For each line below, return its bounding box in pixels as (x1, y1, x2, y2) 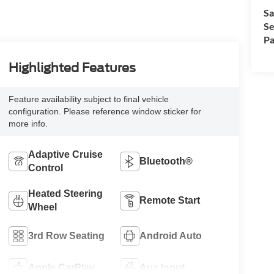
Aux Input (139, 262, 185, 273)
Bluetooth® (139, 155, 193, 166)
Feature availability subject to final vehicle (8, 94, 169, 104)
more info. (8, 118, 48, 128)
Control (28, 162, 63, 173)
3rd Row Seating (28, 230, 105, 241)
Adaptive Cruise (28, 149, 103, 160)
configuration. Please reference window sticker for (8, 106, 201, 116)
